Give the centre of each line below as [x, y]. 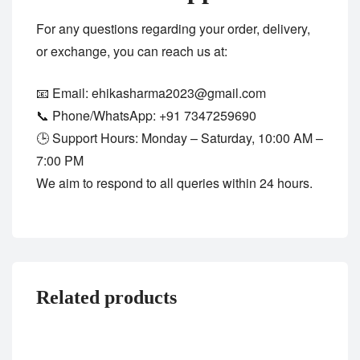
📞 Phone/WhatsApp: [98, 115]
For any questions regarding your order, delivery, [173, 28]
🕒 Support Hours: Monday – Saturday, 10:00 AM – [180, 137]
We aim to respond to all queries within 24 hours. [174, 182]
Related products [106, 297]
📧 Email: [64, 92]
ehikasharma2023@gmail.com [179, 92]
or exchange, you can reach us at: [132, 51]
